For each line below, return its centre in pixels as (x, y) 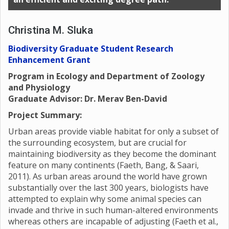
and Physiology (39, 88)
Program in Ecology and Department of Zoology (106, 76)
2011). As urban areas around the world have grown (108, 177)
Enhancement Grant (49, 60)
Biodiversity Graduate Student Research (91, 49)
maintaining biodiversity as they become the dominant (112, 154)
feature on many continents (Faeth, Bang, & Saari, (104, 165)
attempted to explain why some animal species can (105, 199)
